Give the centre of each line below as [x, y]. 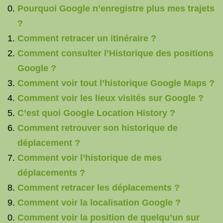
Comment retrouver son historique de [98, 128]
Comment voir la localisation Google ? [99, 203]
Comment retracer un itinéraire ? [87, 38]
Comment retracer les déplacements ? [99, 188]
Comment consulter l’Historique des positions [115, 53]
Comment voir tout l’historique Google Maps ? [116, 83]
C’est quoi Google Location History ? [96, 113]
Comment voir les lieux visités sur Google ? [111, 98]
